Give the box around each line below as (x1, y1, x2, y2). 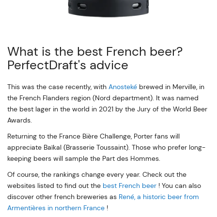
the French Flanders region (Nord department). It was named (7, 93, 199, 102)
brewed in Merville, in (137, 82, 204, 91)
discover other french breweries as (7, 192, 119, 201)
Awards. (7, 115, 32, 124)
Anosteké (108, 82, 137, 91)
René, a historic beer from (119, 192, 199, 201)
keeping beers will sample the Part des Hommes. (7, 154, 160, 163)
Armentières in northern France (7, 203, 105, 212)
